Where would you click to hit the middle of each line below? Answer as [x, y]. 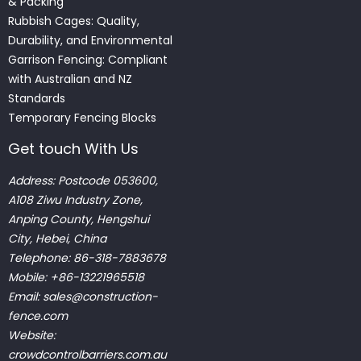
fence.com [38, 315]
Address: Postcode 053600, [83, 180]
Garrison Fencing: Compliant [88, 59]
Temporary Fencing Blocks [84, 117]
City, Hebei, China [57, 238]
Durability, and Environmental [90, 40]
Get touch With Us [73, 148]
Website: [32, 335]
